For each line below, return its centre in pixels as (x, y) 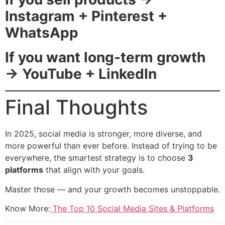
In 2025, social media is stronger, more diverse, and (103, 134)
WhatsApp (42, 33)
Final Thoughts (76, 107)
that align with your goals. (94, 170)
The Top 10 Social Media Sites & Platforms (132, 208)
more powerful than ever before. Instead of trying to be (111, 146)
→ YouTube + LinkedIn (81, 74)
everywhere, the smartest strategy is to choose (96, 158)
